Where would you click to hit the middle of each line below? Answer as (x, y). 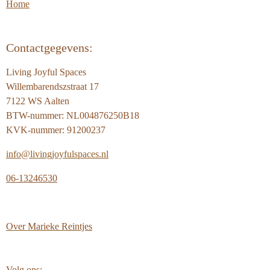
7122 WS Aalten (38, 101)
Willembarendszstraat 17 (52, 87)
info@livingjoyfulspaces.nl (57, 154)
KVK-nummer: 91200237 (56, 130)
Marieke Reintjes (60, 227)
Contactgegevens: (49, 48)
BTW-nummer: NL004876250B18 (73, 116)
